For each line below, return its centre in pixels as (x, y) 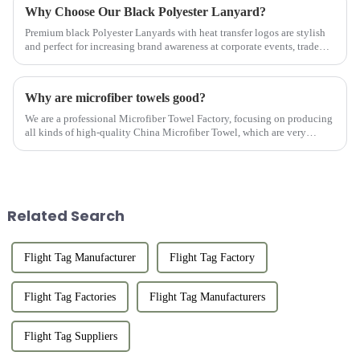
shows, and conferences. (76, 59)
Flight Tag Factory (212, 257)
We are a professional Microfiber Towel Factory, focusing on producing (178, 118)
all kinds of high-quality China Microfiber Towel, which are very (165, 132)
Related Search (65, 215)
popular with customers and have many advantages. (136, 145)
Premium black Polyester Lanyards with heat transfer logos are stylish (175, 32)
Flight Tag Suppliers (70, 336)
